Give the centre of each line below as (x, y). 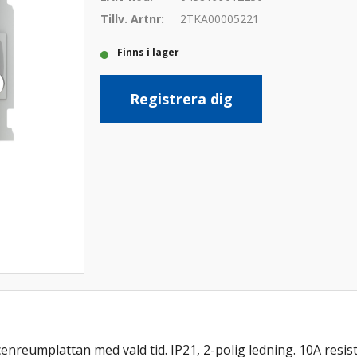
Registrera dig (181, 98)
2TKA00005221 (219, 18)
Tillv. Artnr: (132, 18)
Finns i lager (151, 52)
